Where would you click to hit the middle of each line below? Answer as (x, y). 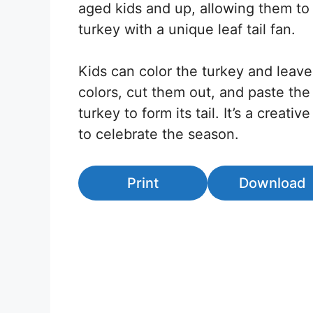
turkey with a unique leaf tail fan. (187, 29)
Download (272, 183)
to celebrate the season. (159, 134)
